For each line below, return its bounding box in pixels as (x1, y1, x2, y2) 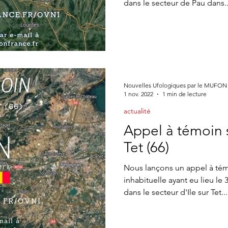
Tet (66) (124, 139, 169, 156)
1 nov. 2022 (124, 90, 153, 98)
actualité (124, 106, 151, 116)
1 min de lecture (162, 90, 207, 98)
